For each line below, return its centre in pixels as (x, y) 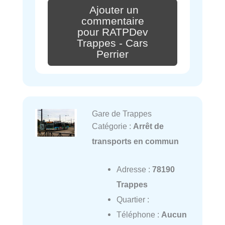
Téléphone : (139, 214)
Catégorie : (112, 126)
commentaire (113, 21)
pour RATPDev (113, 32)
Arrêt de (148, 126)
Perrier (113, 54)
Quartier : (133, 199)
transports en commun (135, 141)
